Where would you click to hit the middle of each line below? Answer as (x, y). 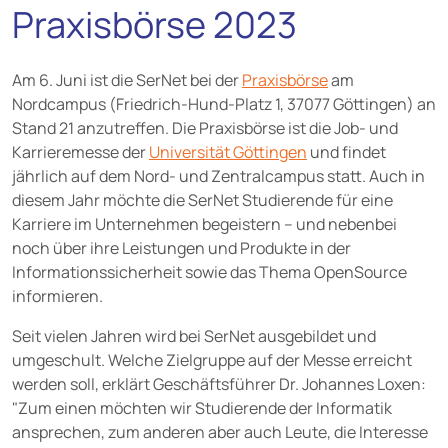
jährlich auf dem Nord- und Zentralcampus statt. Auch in (218, 176)
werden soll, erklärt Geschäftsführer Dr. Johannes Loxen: (219, 384)
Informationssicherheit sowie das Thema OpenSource (209, 272)
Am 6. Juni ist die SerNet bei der (127, 80)
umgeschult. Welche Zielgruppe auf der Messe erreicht (212, 360)
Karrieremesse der (80, 152)
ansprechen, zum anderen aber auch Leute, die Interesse (220, 432)
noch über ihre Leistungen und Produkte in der (181, 248)
